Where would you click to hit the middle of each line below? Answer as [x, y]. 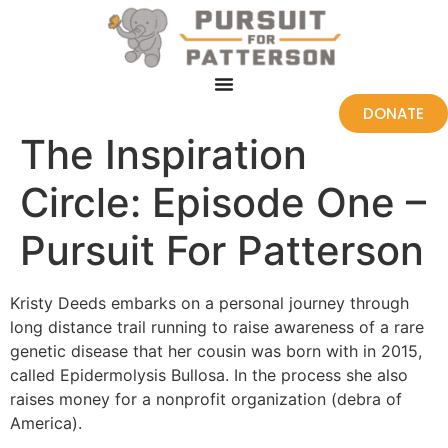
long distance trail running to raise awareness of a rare [217, 326]
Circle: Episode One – [223, 202]
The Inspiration [163, 154]
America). [46, 422]
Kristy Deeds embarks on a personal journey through [209, 302]
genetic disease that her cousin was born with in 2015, [216, 350]
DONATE [393, 113]
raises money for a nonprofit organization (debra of [206, 398]
